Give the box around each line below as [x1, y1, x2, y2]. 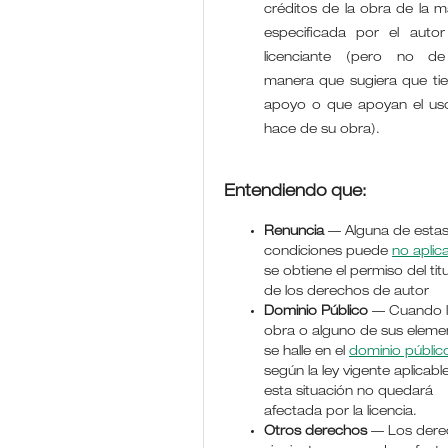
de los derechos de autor [264, 285, 430, 299]
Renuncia [264, 225, 325, 239]
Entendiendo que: [224, 184, 367, 201]
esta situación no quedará [264, 385, 434, 399]
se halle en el [264, 345, 350, 359]
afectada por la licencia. [264, 405, 418, 419]
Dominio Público [264, 305, 369, 319]
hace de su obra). [264, 123, 381, 137]
